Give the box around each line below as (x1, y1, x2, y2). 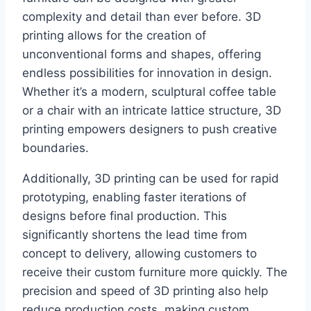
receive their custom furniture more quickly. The (22, 265, 287, 280)
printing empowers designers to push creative (22, 122, 277, 137)
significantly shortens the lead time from (22, 228, 247, 242)
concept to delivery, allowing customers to (22, 246, 257, 261)
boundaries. (22, 141, 89, 155)
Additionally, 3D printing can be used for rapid (22, 171, 279, 186)
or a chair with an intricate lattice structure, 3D (22, 103, 281, 118)
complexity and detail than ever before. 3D (22, 10, 261, 24)
